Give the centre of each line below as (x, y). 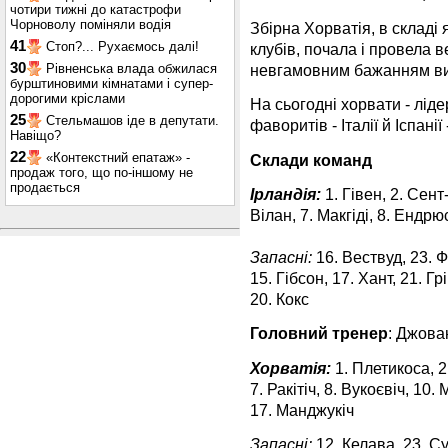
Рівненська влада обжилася (131, 68)
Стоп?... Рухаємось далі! (122, 46)
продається (45, 187)
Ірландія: (285, 193)
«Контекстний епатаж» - (118, 157)
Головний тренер (319, 333)
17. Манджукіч (302, 409)
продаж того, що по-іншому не (101, 172)
